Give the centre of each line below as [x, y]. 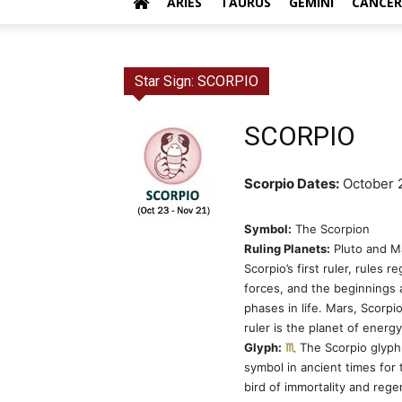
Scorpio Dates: [292, 184]
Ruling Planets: [287, 249]
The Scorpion [331, 229]
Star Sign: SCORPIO [197, 81]
